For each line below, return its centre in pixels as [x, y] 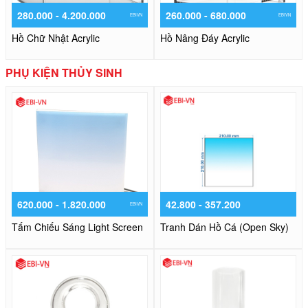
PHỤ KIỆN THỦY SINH [64, 73]
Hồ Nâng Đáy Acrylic [205, 38]
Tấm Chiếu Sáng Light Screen [77, 227]
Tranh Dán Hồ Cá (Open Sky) [224, 227]
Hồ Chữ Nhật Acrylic [56, 38]
